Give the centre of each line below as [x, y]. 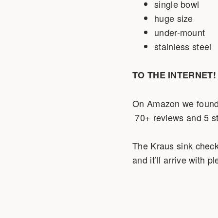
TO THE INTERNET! [174, 75]
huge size [174, 18]
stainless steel [183, 46]
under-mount [180, 32]
